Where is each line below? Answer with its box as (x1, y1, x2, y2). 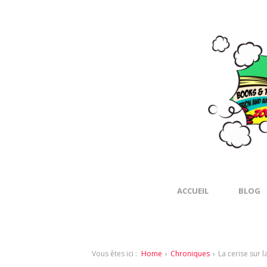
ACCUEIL (177, 185, 209, 196)
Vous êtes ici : (92, 249, 137, 259)
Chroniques (170, 249, 210, 259)
